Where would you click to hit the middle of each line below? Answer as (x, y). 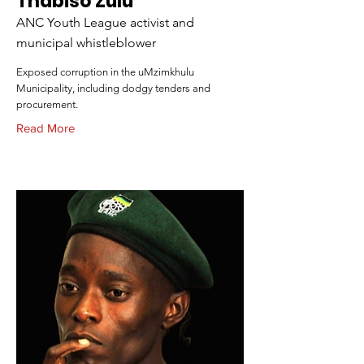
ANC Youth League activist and (105, 22)
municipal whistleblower (86, 43)
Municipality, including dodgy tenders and (113, 88)
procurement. (47, 104)
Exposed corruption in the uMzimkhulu (105, 72)
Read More (45, 128)
